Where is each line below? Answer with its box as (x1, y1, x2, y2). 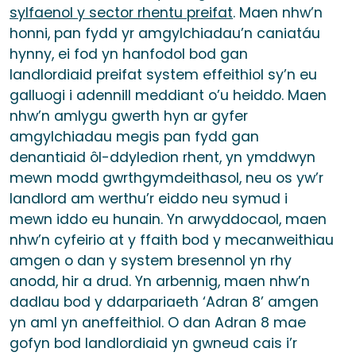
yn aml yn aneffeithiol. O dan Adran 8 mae (10, 313, 306, 333)
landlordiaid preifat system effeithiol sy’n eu (10, 65, 317, 85)
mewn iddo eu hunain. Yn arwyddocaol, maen (10, 210, 327, 230)
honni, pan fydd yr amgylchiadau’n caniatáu (10, 24, 320, 44)
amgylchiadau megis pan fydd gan (10, 127, 259, 147)
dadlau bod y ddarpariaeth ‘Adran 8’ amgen (10, 292, 319, 312)
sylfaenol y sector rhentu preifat (10, 3, 233, 23)
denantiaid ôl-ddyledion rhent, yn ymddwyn (10, 148, 315, 168)
